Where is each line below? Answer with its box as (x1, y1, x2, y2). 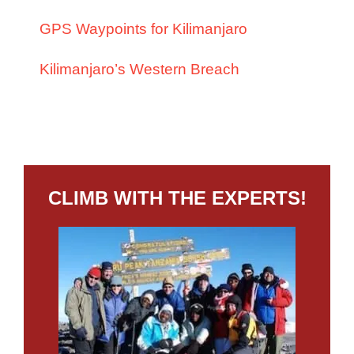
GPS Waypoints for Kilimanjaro (40, 21, 247, 38)
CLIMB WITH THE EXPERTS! (47, 187, 307, 209)
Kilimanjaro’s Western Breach (40, 61, 239, 78)
